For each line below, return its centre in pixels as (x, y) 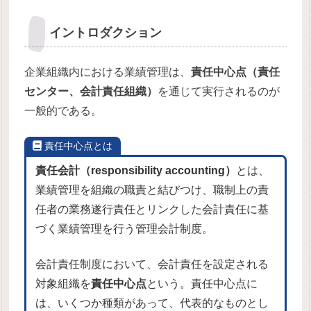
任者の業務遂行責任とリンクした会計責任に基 (152, 210)
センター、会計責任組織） (91, 92)
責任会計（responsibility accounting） (136, 171)
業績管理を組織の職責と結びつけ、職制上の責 (152, 190)
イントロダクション (106, 32)
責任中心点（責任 (236, 72)
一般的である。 (64, 111)
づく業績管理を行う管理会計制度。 (125, 229)
